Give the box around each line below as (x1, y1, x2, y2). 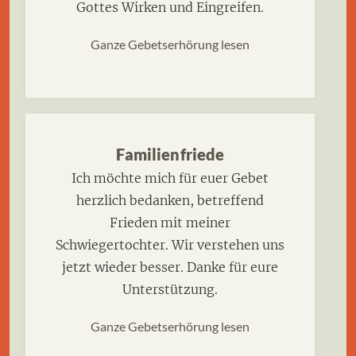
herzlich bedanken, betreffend (76, 192, 264, 208)
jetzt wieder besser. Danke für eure (62, 258, 278, 275)
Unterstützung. (122, 281, 218, 297)
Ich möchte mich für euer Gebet (72, 169, 269, 186)
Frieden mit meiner (110, 214, 230, 230)
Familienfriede (115, 144, 225, 164)
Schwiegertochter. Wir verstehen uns (56, 236, 284, 253)
